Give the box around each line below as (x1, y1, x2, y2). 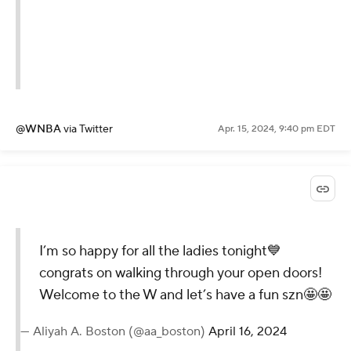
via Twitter (63, 122, 113, 137)
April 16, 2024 (208, 324, 287, 340)
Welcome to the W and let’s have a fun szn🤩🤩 (39, 286, 331, 305)
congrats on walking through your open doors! (39, 264, 322, 283)
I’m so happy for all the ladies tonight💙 (39, 242, 281, 261)
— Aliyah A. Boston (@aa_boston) (20, 324, 208, 340)
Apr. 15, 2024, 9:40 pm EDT (218, 123, 335, 136)
